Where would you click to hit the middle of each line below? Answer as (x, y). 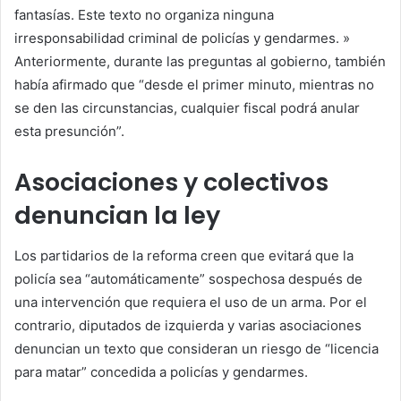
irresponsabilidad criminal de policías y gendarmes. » (182, 38)
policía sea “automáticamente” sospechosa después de (188, 278)
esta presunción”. (69, 132)
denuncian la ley (117, 216)
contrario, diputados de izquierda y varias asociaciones (188, 325)
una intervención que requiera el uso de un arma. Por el (191, 302)
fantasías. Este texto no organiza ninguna (144, 15)
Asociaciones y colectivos (171, 183)
